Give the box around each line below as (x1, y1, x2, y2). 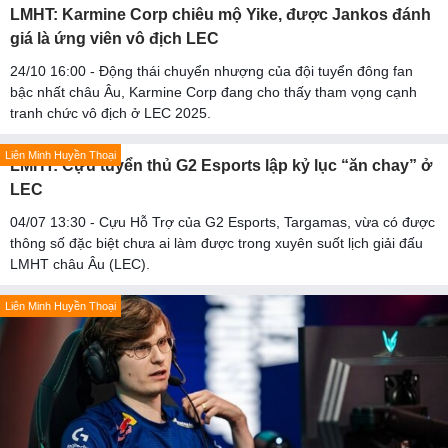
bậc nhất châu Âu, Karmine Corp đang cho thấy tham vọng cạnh (10, 83, 417, 100)
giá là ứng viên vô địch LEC (10, 29, 219, 47)
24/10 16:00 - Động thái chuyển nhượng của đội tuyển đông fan (10, 62, 413, 79)
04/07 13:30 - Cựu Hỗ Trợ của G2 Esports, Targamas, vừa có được (10, 213, 435, 230)
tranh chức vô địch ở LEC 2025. (10, 104, 211, 121)
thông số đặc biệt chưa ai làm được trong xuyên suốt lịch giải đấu (10, 234, 423, 251)
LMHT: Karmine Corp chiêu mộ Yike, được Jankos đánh (10, 5, 431, 23)
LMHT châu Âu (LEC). (10, 255, 150, 272)
